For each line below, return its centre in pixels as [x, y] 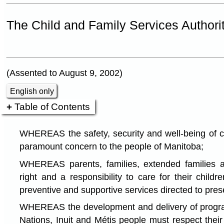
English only [32, 91]
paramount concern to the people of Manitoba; [112, 146]
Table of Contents [52, 107]
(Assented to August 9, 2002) [64, 73]
